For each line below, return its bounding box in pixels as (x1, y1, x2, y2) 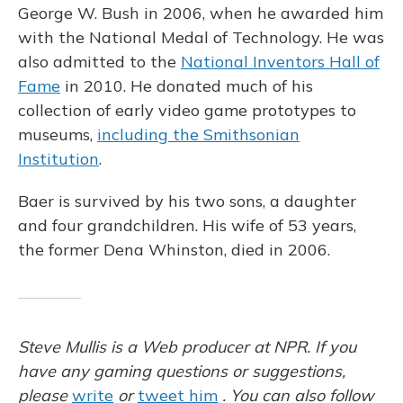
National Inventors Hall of (181, 51, 380, 73)
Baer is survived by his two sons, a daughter (18, 191, 356, 212)
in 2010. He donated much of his (60, 76, 313, 97)
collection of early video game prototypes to (18, 100, 356, 121)
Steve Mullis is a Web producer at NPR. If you (18, 336, 356, 358)
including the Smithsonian (97, 124, 300, 146)
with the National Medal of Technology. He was (18, 27, 384, 49)
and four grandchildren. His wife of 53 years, (18, 215, 356, 237)
